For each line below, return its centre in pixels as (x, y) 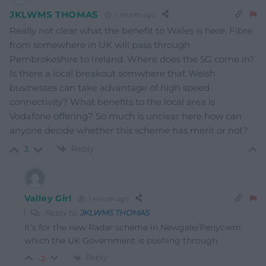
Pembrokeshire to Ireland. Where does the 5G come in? (132, 59)
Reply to (62, 213)
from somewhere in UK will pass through (100, 45)
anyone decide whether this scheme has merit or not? (129, 131)
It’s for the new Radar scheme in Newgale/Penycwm (133, 228)
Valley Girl (48, 199)
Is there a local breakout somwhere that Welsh (113, 74)
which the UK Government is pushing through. (122, 241)
